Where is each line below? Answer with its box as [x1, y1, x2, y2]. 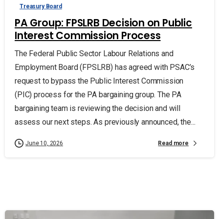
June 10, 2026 [25, 140, 63, 147]
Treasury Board [20, 3, 62, 10]
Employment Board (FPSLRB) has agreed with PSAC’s [15, 63, 195, 72]
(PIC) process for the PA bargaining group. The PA [15, 90, 182, 100]
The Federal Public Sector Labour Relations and [15, 49, 174, 59]
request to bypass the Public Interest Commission [15, 76, 184, 86]
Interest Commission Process [15, 29, 161, 43]
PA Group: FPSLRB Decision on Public [15, 16, 192, 30]
